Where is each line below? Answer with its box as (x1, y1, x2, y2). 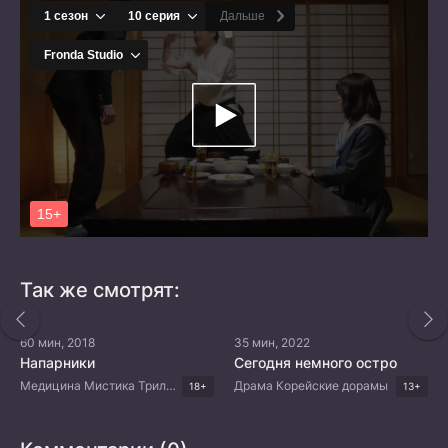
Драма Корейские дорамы (234, 378, 388, 394)
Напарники (20, 353, 95, 371)
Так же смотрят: (20, 277, 180, 302)
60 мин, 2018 (20, 334, 95, 350)
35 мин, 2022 (234, 334, 310, 350)
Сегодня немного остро (234, 353, 397, 371)
